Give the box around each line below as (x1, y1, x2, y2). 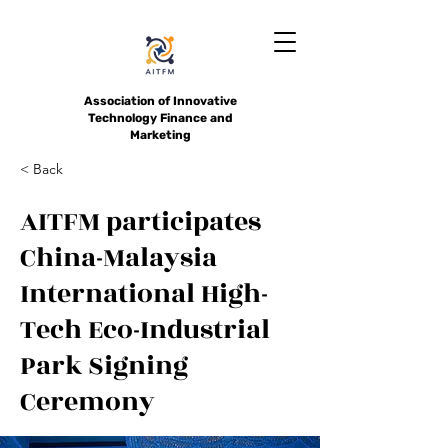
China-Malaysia (20, 238, 217, 278)
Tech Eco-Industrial (20, 310, 270, 350)
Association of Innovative (83, 94, 237, 108)
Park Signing (20, 346, 188, 386)
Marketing (129, 128, 191, 142)
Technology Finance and (87, 111, 233, 125)
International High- (20, 274, 268, 314)
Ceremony (20, 382, 155, 422)
